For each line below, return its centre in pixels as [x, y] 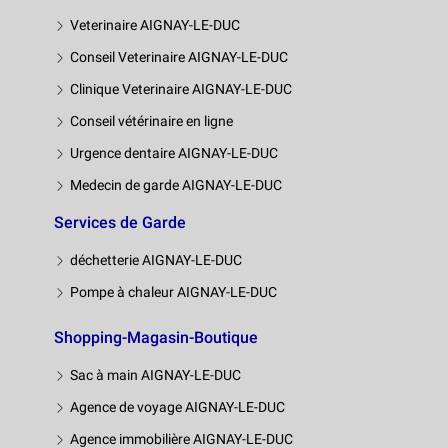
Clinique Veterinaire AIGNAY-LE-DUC [181, 88]
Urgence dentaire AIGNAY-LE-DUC [174, 152]
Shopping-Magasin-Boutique [156, 337]
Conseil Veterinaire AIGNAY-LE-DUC [179, 56]
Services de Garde [120, 222]
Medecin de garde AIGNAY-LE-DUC [176, 184]
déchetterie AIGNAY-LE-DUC [156, 259]
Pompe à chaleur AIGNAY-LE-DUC [173, 291]
